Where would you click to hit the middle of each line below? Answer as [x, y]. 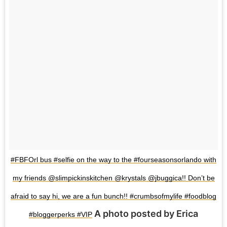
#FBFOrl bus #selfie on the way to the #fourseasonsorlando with [113, 159]
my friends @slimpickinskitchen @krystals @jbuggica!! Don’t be [113, 178]
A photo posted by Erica [145, 213]
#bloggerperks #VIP [61, 214]
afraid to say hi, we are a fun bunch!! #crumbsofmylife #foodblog [113, 196]
